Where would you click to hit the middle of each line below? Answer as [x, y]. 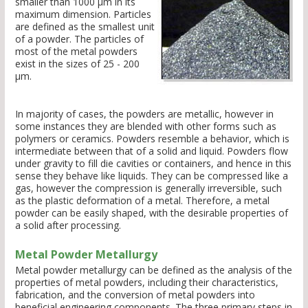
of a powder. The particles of [79, 39]
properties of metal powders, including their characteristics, [147, 283]
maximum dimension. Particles [83, 14]
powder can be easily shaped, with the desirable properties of [152, 213]
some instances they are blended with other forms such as [146, 126]
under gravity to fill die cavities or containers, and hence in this [153, 164]
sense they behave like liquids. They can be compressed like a [152, 176]
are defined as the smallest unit [85, 27]
